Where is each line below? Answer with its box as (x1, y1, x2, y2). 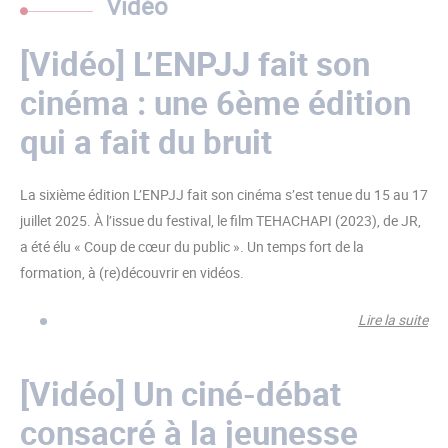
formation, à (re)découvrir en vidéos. (20, 263, 244, 282)
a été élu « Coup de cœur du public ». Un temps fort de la (20, 237, 364, 256)
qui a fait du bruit (20, 119, 272, 164)
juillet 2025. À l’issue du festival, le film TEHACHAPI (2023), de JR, (20, 211, 421, 230)
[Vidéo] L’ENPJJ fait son (20, 41, 370, 86)
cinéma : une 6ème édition (20, 80, 411, 125)
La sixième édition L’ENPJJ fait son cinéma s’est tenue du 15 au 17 (20, 185, 428, 204)
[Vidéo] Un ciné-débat (20, 371, 341, 416)
